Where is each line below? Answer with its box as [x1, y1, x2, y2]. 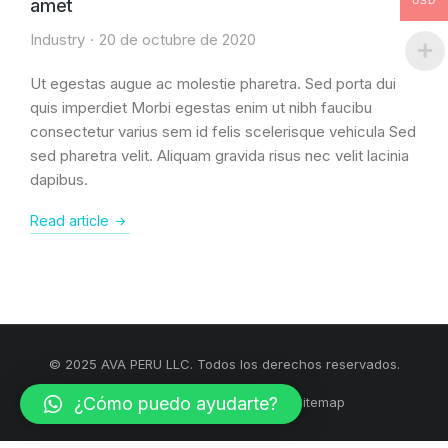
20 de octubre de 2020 [99, 30, 256, 49]
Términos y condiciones [124, 394, 274, 410]
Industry [30, 30, 85, 49]
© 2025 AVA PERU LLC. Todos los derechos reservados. [48, 356, 400, 372]
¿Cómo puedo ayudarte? [74, 393, 278, 414]
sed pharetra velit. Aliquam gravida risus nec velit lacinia [30, 146, 409, 165]
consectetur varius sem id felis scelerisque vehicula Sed [30, 122, 416, 141]
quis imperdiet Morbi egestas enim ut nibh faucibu [30, 98, 372, 117]
